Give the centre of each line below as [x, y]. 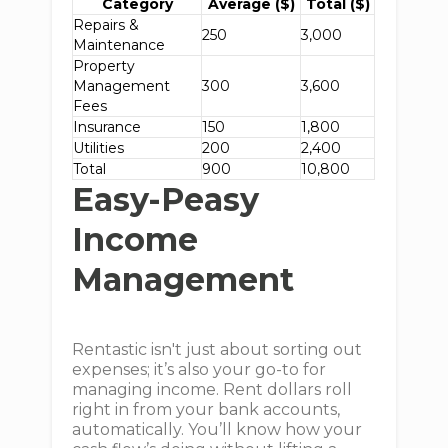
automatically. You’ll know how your [217, 429]
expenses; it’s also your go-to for [199, 369]
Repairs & [106, 25]
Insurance [107, 127]
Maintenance [119, 45]
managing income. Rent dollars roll [212, 389]
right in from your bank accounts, [206, 409]
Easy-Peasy [166, 199]
